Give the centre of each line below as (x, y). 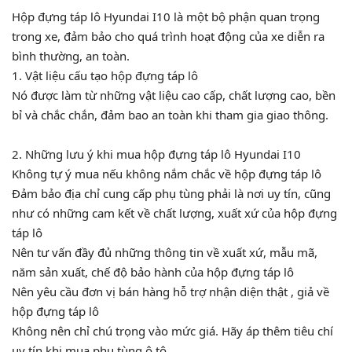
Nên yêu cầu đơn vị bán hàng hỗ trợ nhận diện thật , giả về (170, 291)
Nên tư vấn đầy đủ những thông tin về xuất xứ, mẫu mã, (165, 252)
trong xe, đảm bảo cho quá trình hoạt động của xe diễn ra (168, 36)
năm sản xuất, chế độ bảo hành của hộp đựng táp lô (153, 271)
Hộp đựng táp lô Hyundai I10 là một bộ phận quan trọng (166, 16)
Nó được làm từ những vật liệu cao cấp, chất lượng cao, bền (174, 95)
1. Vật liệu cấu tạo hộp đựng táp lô (105, 75)
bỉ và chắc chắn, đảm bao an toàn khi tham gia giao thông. (170, 114)
